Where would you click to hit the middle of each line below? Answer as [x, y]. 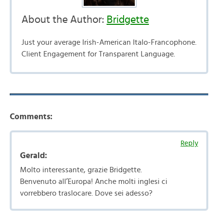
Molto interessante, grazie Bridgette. [81, 170]
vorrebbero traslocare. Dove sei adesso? [86, 193]
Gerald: [34, 155]
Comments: [31, 117]
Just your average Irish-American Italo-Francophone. [109, 42]
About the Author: [64, 19]
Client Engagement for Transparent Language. [98, 54]
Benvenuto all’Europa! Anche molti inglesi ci [94, 182]
